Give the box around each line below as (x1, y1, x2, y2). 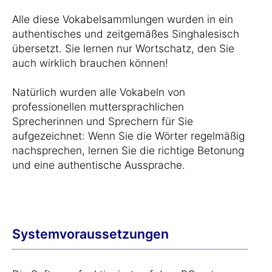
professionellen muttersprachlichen (12, 100, 184, 113)
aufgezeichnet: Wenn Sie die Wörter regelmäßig (12, 129, 245, 142)
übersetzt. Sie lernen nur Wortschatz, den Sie (12, 42, 234, 55)
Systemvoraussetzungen (12, 226, 169, 242)
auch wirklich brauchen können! (12, 56, 168, 69)
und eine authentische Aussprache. (12, 158, 185, 171)
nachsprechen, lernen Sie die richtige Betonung (12, 144, 244, 157)
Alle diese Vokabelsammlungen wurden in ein (12, 13, 233, 25)
